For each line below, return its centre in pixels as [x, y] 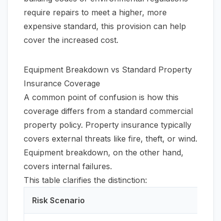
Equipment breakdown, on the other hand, [104, 152]
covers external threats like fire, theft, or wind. [110, 139]
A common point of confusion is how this [101, 97]
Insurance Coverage [62, 83]
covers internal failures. [68, 166]
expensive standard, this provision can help [105, 26]
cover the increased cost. [71, 40]
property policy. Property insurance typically [108, 125]
